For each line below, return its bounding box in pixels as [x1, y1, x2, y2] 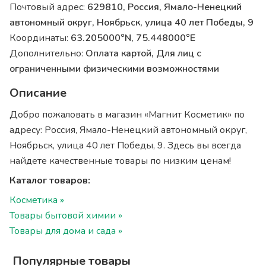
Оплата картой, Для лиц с [85, 47, 202, 60]
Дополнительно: [9, 47, 86, 60]
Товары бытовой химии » [9, 209, 123, 222]
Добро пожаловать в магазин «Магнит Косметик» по [9, 108, 245, 121]
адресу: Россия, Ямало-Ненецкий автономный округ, [9, 123, 248, 137]
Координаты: [9, 31, 71, 45]
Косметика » [9, 194, 65, 207]
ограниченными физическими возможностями [9, 62, 220, 75]
